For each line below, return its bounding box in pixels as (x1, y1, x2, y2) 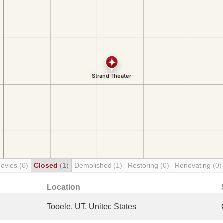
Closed (34, 161, 60, 169)
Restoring (128, 161, 160, 169)
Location (47, 183, 80, 191)
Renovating (175, 161, 213, 169)
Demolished (74, 161, 113, 169)
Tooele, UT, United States (47, 202, 136, 211)
